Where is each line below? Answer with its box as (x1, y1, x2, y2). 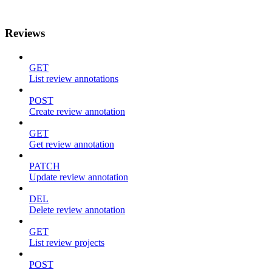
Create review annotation (29, 106, 125, 117)
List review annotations (29, 73, 118, 84)
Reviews (5, 26, 45, 39)
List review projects (29, 237, 104, 248)
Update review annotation (29, 171, 128, 182)
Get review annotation (29, 138, 114, 149)
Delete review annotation (29, 204, 125, 215)
